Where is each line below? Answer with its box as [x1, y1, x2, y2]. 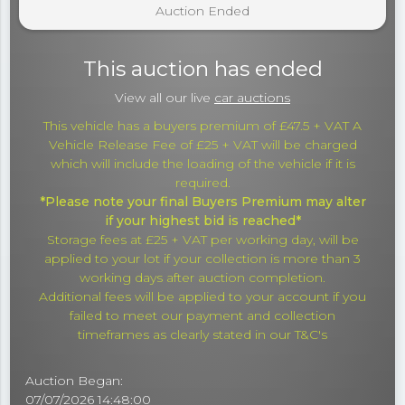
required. [174, 174, 231, 192]
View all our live [115, 89, 214, 107]
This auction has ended [82, 56, 323, 82]
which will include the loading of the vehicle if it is [50, 155, 355, 173]
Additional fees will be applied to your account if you [39, 288, 366, 306]
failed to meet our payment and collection [70, 307, 335, 325]
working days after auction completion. [80, 269, 325, 287]
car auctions [214, 89, 290, 107]
